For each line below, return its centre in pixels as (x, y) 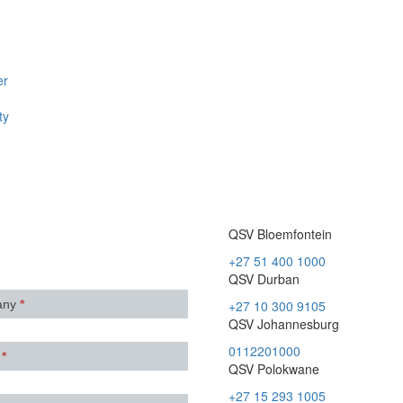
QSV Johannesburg (284, 324)
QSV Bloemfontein (280, 234)
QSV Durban (264, 279)
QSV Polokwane (274, 369)
